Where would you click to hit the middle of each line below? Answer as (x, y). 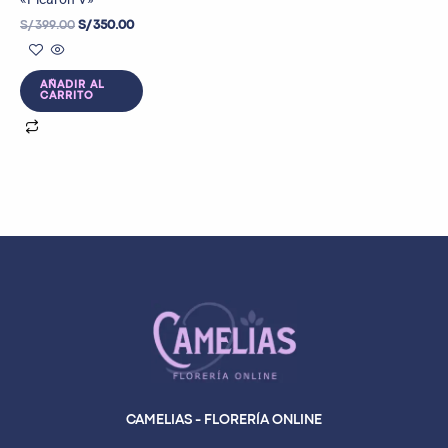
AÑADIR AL (72, 84)
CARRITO (67, 95)
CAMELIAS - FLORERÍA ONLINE (224, 419)
